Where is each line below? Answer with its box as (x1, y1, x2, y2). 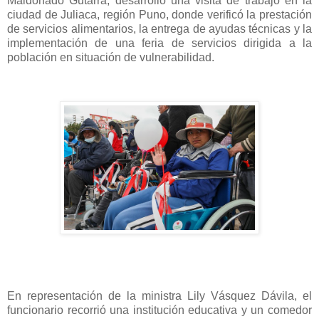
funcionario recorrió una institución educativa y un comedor (7, 303, 312, 316)
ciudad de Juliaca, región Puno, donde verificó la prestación (7, 8, 312, 21)
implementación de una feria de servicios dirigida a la (7, 36, 312, 49)
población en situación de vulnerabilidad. (7, 51, 214, 63)
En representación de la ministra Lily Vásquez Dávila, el (7, 289, 312, 302)
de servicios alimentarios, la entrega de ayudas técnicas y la (7, 22, 312, 35)
